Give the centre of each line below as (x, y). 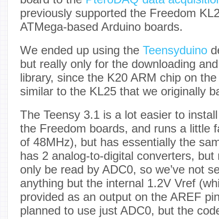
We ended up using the (81, 50)
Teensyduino (175, 50)
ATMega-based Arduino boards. (101, 26)
